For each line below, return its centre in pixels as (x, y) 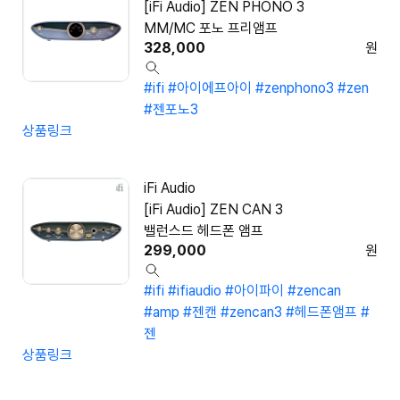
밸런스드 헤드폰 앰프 (204, 231)
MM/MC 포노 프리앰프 (211, 29)
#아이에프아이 (210, 88)
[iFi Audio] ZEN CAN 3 (213, 210)
